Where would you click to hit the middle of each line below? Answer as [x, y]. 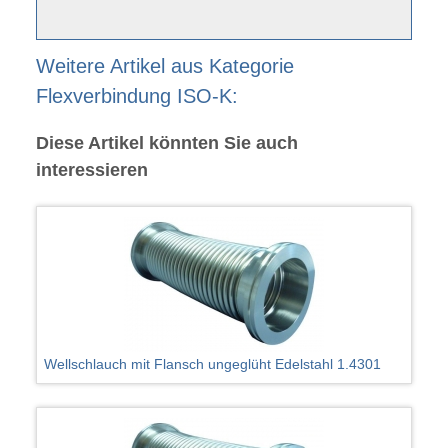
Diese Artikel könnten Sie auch [166, 143]
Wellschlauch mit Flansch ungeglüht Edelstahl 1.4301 [213, 364]
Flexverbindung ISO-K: [136, 96]
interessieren [91, 170]
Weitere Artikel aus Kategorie [164, 66]
